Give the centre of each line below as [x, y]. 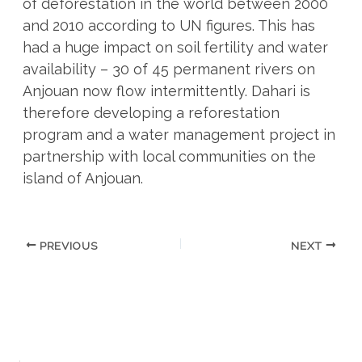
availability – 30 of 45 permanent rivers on [168, 69]
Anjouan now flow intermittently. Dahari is [166, 91]
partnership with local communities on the [169, 157]
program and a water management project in [179, 135]
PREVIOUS [67, 245]
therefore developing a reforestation [151, 113]
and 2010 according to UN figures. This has [168, 26]
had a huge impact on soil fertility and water [175, 48]
